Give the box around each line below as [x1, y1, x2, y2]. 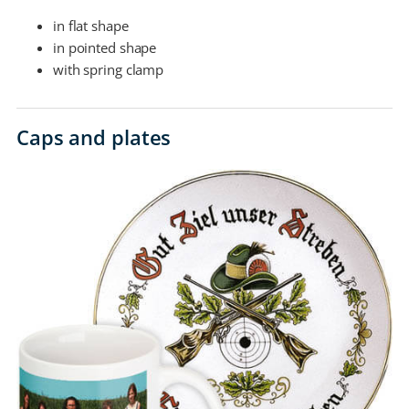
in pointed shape [52, 38, 157, 58]
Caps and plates [16, 122, 172, 151]
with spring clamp [52, 60, 164, 79]
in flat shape [52, 16, 129, 36]
